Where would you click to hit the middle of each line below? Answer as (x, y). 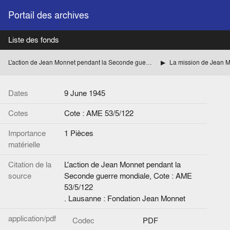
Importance (27, 133)
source (20, 176)
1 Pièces (79, 133)
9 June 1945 (85, 93)
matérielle (24, 145)
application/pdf (32, 218)
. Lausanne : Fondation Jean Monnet (125, 198)
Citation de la (30, 165)
